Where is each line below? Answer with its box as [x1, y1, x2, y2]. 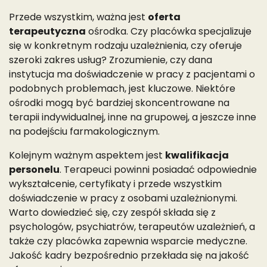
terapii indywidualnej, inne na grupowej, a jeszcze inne [9, 110, 256, 124]
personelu [9, 162, 60, 176]
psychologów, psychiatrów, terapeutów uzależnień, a [9, 219, 255, 234]
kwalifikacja [165, 148, 229, 162]
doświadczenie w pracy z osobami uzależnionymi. [9, 191, 237, 205]
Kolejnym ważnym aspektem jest [9, 148, 165, 162]
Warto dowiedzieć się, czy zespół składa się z [9, 205, 216, 219]
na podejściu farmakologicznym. [9, 124, 160, 138]
